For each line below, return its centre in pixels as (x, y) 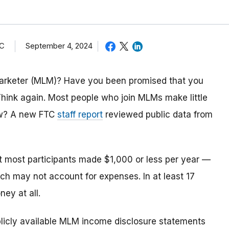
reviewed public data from (158, 115)
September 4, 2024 (59, 46)
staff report (80, 115)
